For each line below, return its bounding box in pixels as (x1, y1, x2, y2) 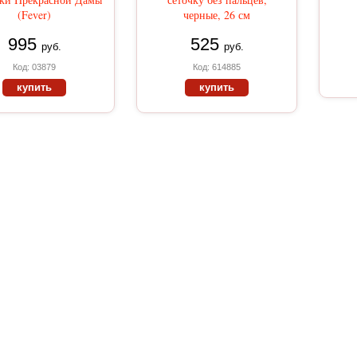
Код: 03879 (13, 62, 56, 72)
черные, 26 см (183, 7, 250, 22)
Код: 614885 (193, 62, 241, 72)
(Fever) (18, 7, 51, 22)
